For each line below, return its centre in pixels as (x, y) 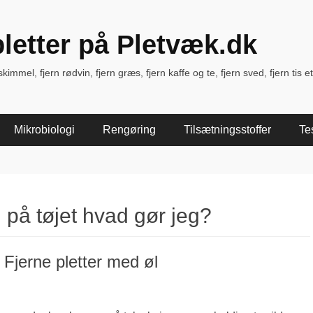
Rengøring (129, 130)
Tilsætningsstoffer (227, 130)
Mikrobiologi (44, 130)
